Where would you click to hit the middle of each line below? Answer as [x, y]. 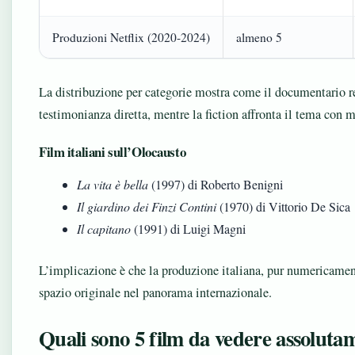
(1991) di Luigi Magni [188, 229]
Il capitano [104, 229]
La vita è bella [113, 184]
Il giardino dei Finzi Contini [147, 206]
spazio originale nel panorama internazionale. [155, 292]
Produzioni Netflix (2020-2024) [131, 37]
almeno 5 [259, 37]
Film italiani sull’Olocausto [113, 152]
